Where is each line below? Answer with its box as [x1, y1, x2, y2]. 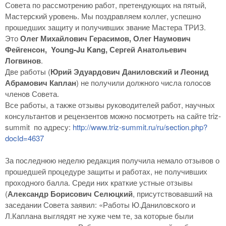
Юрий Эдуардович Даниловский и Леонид [50, 66, 209, 77]
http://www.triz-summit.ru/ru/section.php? [73, 121, 207, 132]
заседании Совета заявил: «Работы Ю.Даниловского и [5, 199, 195, 210]
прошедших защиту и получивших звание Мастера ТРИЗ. [5, 21, 208, 32]
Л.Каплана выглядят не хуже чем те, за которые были [5, 210, 193, 221]
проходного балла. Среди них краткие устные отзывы [5, 177, 193, 188]
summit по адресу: [5, 121, 73, 132]
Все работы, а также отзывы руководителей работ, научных [5, 99, 215, 110]
